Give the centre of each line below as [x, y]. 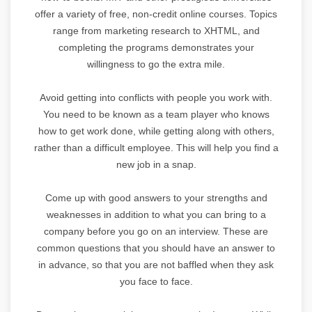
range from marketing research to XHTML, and [156, 30]
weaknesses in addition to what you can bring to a [156, 214]
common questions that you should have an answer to [156, 248]
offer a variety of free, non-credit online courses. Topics [156, 14]
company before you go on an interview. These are [156, 231]
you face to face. [156, 281]
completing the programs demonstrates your [156, 47]
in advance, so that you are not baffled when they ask [156, 264]
